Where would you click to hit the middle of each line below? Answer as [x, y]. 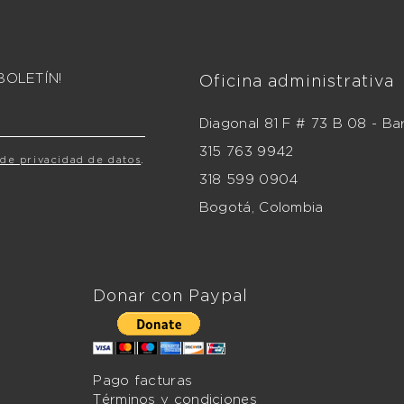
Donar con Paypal [171, 296]
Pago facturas [143, 381]
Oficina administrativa [296, 81]
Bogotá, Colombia [261, 208]
